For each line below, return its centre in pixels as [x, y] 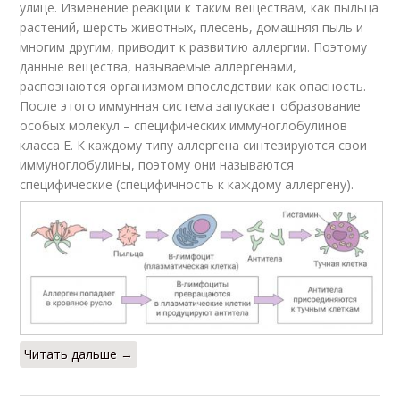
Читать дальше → [79, 354]
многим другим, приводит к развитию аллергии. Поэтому [194, 46]
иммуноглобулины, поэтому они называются [157, 164]
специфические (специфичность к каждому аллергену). [187, 184]
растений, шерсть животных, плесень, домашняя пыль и [192, 27]
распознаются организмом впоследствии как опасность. [193, 86]
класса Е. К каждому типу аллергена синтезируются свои [194, 145]
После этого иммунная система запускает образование [191, 105]
